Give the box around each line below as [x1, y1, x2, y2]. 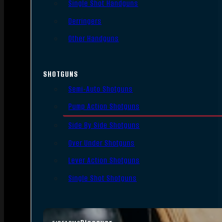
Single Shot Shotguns [68, 173, 137, 184]
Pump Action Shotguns [68, 101, 140, 112]
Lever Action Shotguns [68, 155, 140, 166]
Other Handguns [68, 33, 119, 44]
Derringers [68, 15, 102, 26]
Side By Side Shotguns [68, 119, 140, 130]
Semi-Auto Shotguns [68, 83, 133, 94]
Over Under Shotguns [68, 137, 135, 148]
